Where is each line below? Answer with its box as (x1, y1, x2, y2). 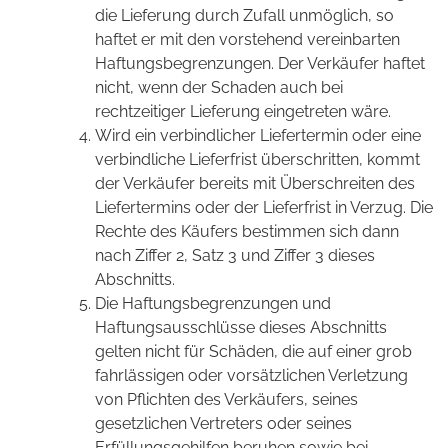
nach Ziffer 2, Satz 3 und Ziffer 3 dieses (95, 246, 375, 266)
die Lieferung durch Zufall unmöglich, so (95, 6, 394, 26)
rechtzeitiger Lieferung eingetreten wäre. (95, 102, 391, 122)
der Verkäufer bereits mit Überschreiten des (95, 174, 415, 194)
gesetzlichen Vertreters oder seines (95, 414, 352, 434)
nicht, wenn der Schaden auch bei (95, 78, 343, 98)
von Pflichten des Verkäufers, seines (95, 390, 358, 410)
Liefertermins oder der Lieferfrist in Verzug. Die (95, 198, 433, 218)
